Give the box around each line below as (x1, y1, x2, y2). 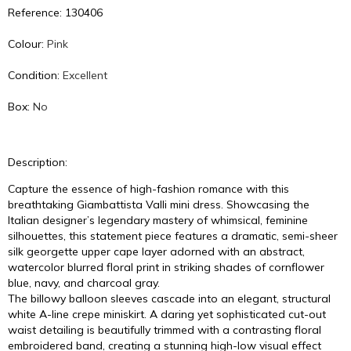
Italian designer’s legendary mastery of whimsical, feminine (8, 213, 308, 227)
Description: (8, 155, 67, 169)
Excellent (63, 68, 107, 82)
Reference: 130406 (8, 5, 103, 20)
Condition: (8, 68, 63, 82)
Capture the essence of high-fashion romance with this (8, 182, 289, 196)
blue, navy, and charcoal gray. (8, 276, 160, 290)
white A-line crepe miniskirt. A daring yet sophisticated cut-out (8, 307, 326, 321)
